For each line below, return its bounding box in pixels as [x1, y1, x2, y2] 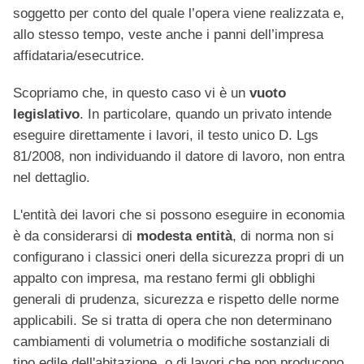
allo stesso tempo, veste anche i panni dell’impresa [13, 27, 323, 43]
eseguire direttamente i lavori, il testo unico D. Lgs [13, 128, 318, 144]
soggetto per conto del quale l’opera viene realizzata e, [13, 6, 344, 22]
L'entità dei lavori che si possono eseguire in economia [13, 207, 344, 223]
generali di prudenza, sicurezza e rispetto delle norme [13, 292, 339, 308]
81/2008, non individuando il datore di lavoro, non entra [13, 149, 344, 165]
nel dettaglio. [13, 170, 90, 186]
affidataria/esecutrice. [13, 48, 145, 64]
